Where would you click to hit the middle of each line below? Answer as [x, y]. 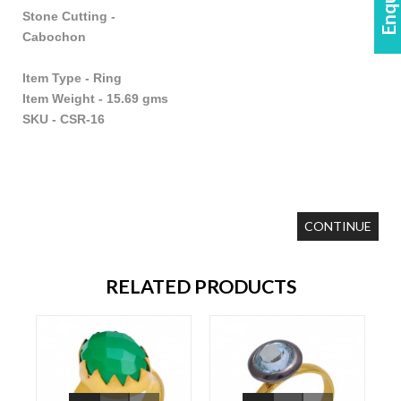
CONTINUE [338, 226]
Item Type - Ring [72, 78]
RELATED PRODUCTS [200, 287]
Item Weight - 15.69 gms [95, 99]
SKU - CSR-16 [64, 119]
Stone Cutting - [81, 17]
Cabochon [165, 37]
